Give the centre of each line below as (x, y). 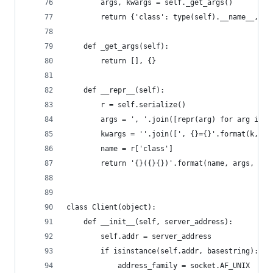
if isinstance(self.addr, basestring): (162, 251)
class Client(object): (111, 207)
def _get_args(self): (118, 46)
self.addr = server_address (139, 236)
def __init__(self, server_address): (150, 222)
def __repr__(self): (115, 90)
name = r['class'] (120, 149)
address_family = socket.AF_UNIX (158, 266)
